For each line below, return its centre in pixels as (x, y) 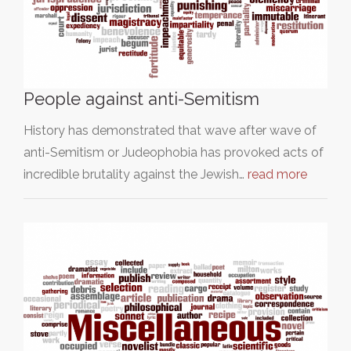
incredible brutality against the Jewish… (136, 175)
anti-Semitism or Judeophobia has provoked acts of (174, 153)
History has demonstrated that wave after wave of (170, 131)
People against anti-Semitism (141, 99)
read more (277, 175)
